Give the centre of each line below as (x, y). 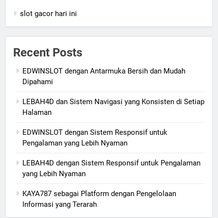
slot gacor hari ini (48, 13)
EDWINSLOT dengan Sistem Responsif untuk (95, 132)
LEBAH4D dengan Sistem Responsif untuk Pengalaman (111, 163)
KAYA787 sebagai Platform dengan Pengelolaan (99, 193)
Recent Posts (48, 52)
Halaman (37, 112)
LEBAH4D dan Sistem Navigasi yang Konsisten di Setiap (113, 101)
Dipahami (38, 82)
